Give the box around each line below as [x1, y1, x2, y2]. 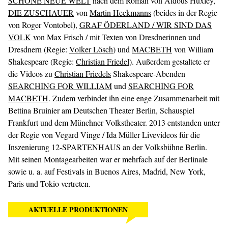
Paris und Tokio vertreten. [8, 178, 91, 189]
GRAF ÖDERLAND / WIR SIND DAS [79, 19, 212, 30]
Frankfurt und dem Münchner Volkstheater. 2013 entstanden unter [8, 117, 220, 128]
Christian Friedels [54, 68, 111, 79]
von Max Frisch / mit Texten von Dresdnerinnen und [31, 32, 201, 42]
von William [172, 44, 213, 54]
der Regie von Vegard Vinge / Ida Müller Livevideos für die [8, 129, 200, 140]
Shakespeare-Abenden [111, 68, 185, 79]
